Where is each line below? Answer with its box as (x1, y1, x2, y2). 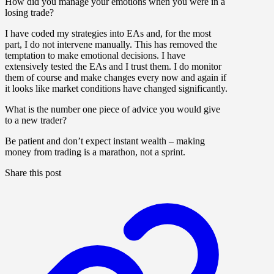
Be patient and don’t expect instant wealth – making (5, 136, 205, 147)
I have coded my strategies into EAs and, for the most (5, 28, 211, 39)
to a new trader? (5, 115, 67, 126)
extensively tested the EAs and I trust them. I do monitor (5, 61, 221, 72)
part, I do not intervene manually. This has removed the (5, 39, 217, 50)
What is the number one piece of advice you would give (5, 104, 220, 115)
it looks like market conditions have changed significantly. (5, 83, 228, 94)
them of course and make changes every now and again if (5, 72, 226, 83)
